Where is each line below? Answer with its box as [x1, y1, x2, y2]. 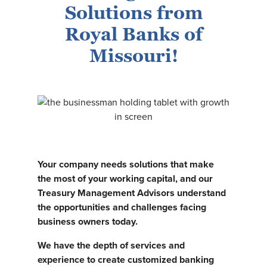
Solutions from [64, 1, 203, 24]
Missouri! [89, 44, 178, 67]
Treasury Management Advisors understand [38, 186, 226, 200]
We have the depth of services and [38, 238, 185, 252]
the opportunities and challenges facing [38, 200, 206, 214]
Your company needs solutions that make [38, 157, 214, 171]
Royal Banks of [64, 23, 203, 46]
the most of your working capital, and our [38, 172, 213, 185]
